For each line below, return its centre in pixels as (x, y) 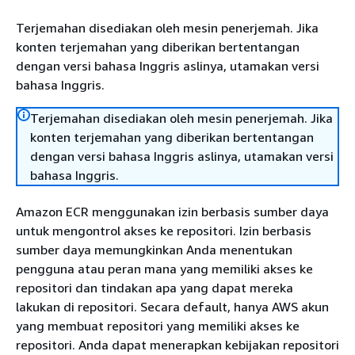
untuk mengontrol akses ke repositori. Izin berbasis (164, 231)
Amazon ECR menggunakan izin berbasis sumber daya (172, 212)
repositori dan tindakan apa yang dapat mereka (155, 288)
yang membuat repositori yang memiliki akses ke (158, 326)
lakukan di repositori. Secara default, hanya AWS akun (172, 307)
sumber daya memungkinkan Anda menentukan (154, 250)
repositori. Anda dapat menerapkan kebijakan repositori (177, 345)
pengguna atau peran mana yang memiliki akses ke (164, 269)
